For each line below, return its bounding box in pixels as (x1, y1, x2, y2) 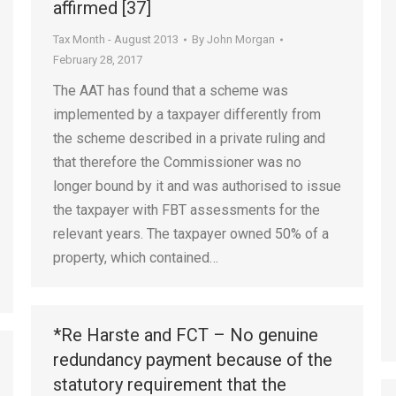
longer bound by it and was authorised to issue (53, 178, 341, 194)
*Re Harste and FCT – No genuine (53, 324, 318, 346)
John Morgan (207, 33, 275, 46)
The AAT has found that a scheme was (53, 82, 288, 99)
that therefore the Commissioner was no (53, 154, 301, 171)
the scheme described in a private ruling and (53, 130, 325, 147)
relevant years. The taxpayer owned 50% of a (53, 225, 329, 242)
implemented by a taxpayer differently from (53, 106, 321, 123)
